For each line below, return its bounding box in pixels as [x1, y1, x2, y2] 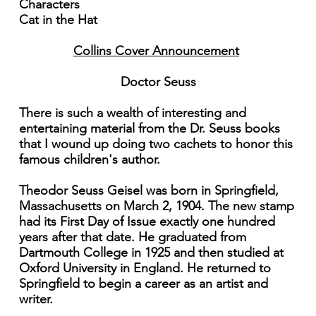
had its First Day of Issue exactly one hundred [18, 214, 275, 230]
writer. [18, 291, 53, 308]
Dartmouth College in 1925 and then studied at [18, 245, 284, 261]
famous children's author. [18, 152, 160, 168]
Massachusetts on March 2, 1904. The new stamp [18, 198, 294, 214]
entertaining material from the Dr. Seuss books [18, 121, 280, 137]
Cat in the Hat [18, 12, 97, 28]
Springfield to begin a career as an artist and [18, 276, 268, 292]
